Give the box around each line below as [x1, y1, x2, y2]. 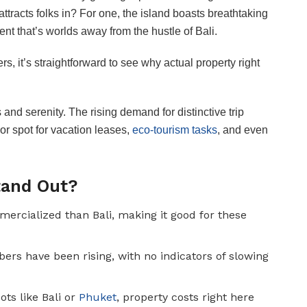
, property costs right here [116, 291, 255, 304]
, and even [217, 123, 268, 136]
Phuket [79, 291, 117, 304]
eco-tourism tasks [132, 123, 217, 136]
